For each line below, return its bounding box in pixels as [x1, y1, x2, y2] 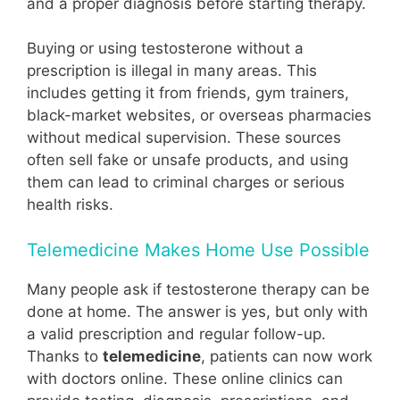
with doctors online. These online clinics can [27, 369, 343, 387]
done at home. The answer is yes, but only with [27, 302, 368, 321]
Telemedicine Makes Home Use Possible [27, 238, 370, 261]
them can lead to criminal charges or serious [27, 173, 345, 192]
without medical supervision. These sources [27, 129, 341, 147]
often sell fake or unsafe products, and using [27, 151, 348, 170]
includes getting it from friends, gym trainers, [27, 84, 349, 103]
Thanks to [27, 346, 103, 365]
